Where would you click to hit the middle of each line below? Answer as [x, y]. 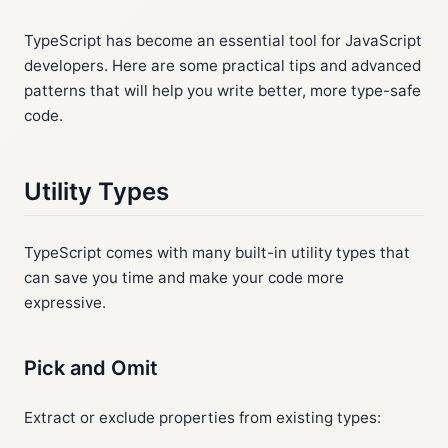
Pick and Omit [91, 368]
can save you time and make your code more [184, 277]
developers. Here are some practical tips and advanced [222, 65]
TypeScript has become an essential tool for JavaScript [223, 40]
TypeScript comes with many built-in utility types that [217, 252]
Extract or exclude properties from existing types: [202, 417]
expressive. [65, 302]
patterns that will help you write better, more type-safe [222, 90]
